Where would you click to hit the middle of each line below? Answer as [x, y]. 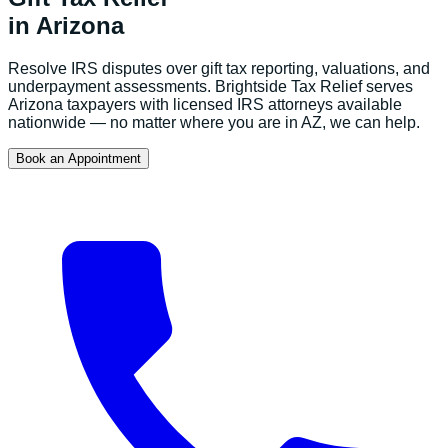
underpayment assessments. [109, 86]
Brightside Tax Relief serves [312, 86]
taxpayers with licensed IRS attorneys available [232, 104]
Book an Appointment [78, 158]
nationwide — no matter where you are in [154, 122]
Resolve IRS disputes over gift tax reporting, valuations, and [219, 68]
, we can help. [371, 122]
